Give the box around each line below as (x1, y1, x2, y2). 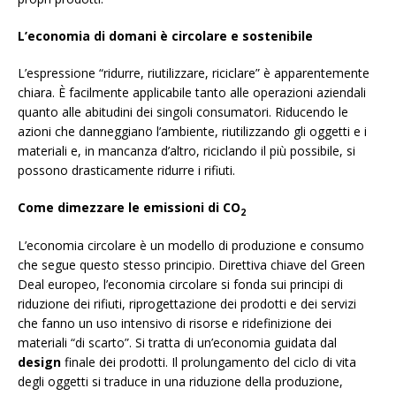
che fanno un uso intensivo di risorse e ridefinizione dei (18, 315, 331, 332)
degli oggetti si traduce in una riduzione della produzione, (18, 373, 343, 391)
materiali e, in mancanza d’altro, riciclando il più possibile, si (18, 141, 355, 159)
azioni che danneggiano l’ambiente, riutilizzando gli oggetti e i (18, 122, 367, 140)
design (18, 354, 61, 371)
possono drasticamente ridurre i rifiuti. (18, 161, 235, 179)
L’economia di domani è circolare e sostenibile (18, 27, 313, 44)
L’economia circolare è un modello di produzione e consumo (18, 237, 364, 255)
